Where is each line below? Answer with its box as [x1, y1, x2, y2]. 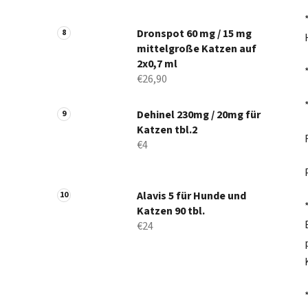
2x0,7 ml [137, 56, 177, 72]
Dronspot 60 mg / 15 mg [137, 26, 252, 42]
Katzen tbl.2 [137, 122, 197, 138]
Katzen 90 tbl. [137, 203, 205, 219]
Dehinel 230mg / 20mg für [137, 107, 261, 123]
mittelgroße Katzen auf [137, 41, 256, 57]
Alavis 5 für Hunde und [137, 188, 246, 204]
